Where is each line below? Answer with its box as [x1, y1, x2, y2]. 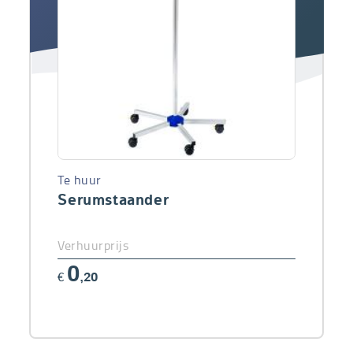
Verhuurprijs [58, 236, 129, 255]
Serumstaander [58, 193, 169, 210]
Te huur [58, 171, 102, 189]
